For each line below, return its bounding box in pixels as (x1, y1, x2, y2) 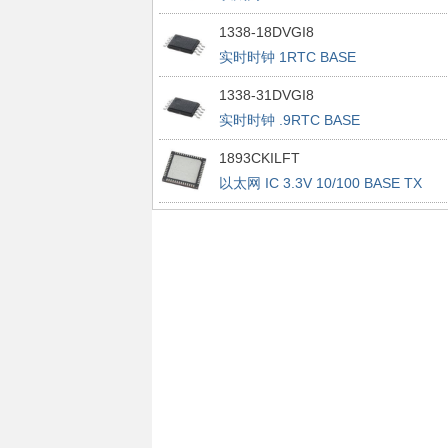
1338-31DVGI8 (218, 87, 314, 103)
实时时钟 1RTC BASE (218, 49, 356, 65)
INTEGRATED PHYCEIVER (218, 200, 391, 216)
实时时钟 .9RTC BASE (218, 112, 360, 128)
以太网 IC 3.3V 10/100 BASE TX (218, 175, 422, 191)
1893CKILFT (218, 150, 300, 166)
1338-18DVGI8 (218, 24, 314, 40)
